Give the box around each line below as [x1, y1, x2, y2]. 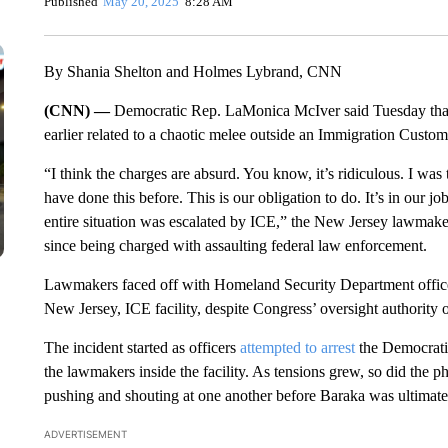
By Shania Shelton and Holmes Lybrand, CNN [43, 63, 342, 80]
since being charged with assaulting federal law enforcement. [43, 237, 427, 254]
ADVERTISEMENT [43, 428, 127, 440]
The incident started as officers [43, 339, 240, 356]
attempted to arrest [239, 339, 355, 356]
